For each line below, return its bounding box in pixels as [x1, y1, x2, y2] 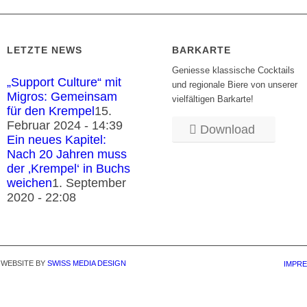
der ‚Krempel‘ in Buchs [7, 162, 131, 176]
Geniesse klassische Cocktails [172, 65, 295, 76]
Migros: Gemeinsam [7, 90, 118, 104]
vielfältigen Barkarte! [172, 94, 254, 105]
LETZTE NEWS [7, 45, 83, 56]
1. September [52, 176, 127, 191]
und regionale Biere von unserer [172, 79, 298, 90]
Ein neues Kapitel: [7, 133, 107, 147]
